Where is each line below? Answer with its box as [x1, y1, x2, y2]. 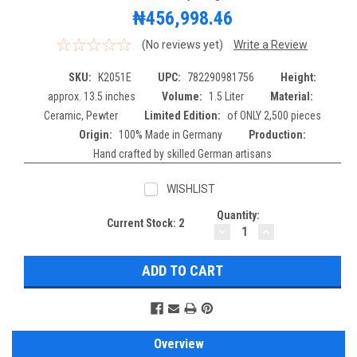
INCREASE [260, 222, 326, 239]
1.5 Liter [209, 89, 244, 103]
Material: [270, 89, 313, 103]
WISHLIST [167, 182, 215, 195]
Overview [153, 336, 204, 351]
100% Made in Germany [119, 127, 222, 141]
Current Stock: [107, 216, 178, 229]
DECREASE [216, 222, 284, 239]
